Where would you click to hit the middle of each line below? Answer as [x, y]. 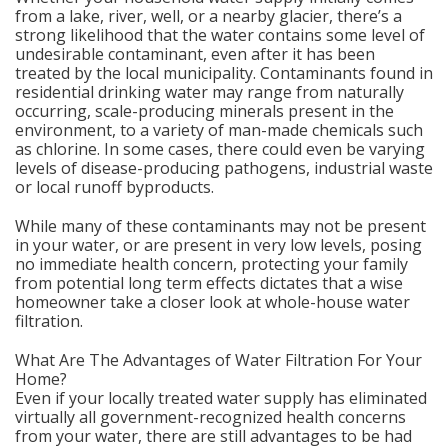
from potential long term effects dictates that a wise [209, 282]
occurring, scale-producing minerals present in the [204, 110]
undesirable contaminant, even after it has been [195, 53]
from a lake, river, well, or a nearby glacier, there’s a [208, 15]
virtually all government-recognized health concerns [210, 416]
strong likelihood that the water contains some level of [220, 34]
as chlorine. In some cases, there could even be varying [220, 148]
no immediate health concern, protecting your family [211, 263]
